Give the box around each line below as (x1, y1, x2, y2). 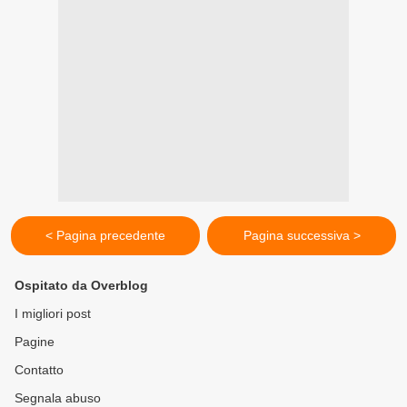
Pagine (15, 334, 55, 350)
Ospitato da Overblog (15, 278, 148, 293)
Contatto (15, 362, 64, 378)
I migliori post (15, 306, 91, 322)
